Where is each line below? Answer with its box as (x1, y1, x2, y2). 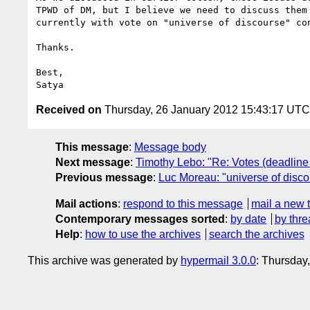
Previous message (55, 171, 153, 183)
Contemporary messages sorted (55, 212, 225, 225)
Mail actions (55, 197, 118, 210)
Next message (55, 156, 130, 168)
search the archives (208, 228, 304, 240)
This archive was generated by (28, 254, 181, 266)
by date (230, 212, 266, 225)
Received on (36, 103, 102, 116)
